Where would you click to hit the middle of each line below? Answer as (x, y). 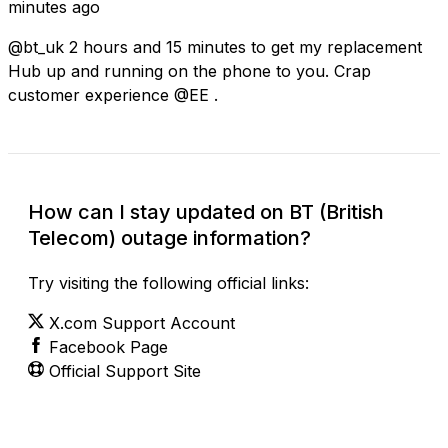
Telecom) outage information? (169, 237)
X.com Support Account (142, 322)
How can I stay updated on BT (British (206, 211)
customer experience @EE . (113, 94)
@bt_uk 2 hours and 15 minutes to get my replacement (215, 46)
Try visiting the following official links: (168, 282)
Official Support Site (125, 370)
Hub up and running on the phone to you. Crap (189, 70)
